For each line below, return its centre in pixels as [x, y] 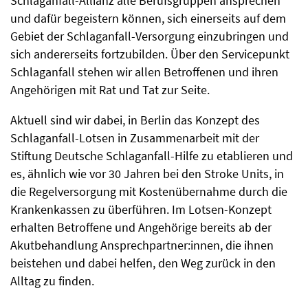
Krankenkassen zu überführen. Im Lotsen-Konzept [141, 210]
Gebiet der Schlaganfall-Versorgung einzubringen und [150, 36]
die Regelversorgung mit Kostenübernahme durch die [149, 192]
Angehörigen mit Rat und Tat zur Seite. [110, 90]
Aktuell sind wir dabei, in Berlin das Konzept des [135, 120]
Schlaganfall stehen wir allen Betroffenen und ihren [144, 72]
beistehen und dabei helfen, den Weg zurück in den [143, 263]
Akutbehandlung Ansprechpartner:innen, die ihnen [142, 245]
